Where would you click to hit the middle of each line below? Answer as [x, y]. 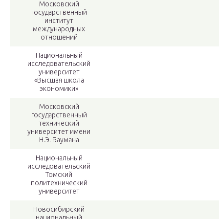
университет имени [59, 132]
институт [59, 21]
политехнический [59, 183]
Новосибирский [59, 209]
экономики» [59, 89]
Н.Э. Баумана [59, 140]
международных [59, 29]
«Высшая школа [59, 80]
